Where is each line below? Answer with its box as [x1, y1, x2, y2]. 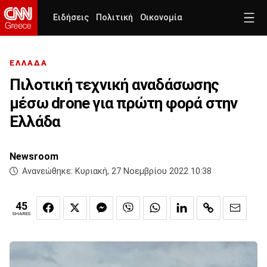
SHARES [13, 211, 30, 217]
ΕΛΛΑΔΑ [10, 58, 48, 68]
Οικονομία [140, 13, 182, 23]
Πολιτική [96, 13, 133, 23]
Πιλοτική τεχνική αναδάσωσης [10, 76, 219, 94]
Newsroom [10, 151, 58, 163]
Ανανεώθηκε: [20, 166, 75, 177]
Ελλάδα [10, 113, 61, 131]
